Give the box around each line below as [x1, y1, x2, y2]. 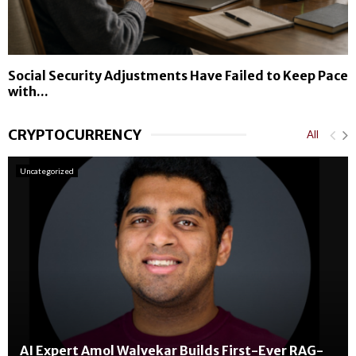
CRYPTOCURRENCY [8, 126, 141, 145]
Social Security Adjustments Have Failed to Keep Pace [8, 68, 348, 84]
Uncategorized [20, 166, 74, 176]
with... [8, 83, 48, 100]
